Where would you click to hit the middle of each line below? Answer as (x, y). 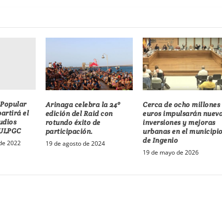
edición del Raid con (79, 113)
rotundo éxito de (73, 122)
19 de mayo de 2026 (171, 152)
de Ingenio (161, 140)
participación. (69, 131)
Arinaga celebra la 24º (83, 104)
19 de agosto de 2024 (75, 143)
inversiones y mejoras (179, 122)
